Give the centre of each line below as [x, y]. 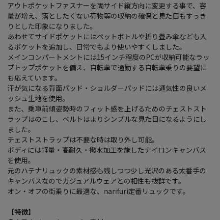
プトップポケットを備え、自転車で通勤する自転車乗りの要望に [107, 68]
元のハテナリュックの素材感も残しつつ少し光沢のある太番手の [107, 171]
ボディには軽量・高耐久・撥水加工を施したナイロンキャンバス [107, 150]
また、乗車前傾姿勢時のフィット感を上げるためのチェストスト [107, 109]
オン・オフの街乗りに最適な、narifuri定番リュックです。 [98, 191]
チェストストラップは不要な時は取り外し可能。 [83, 140]
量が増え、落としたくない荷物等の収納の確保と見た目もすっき [107, 16]
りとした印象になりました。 [52, 26]
